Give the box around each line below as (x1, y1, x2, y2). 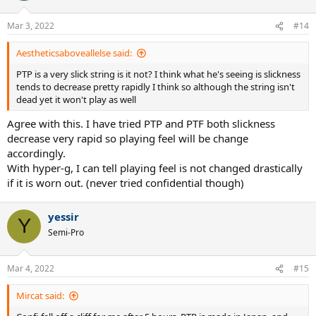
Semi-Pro (48, 226, 84, 238)
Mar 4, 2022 (7, 262, 54, 274)
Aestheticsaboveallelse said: (16, 47, 132, 59)
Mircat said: (16, 289, 64, 302)
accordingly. (7, 145, 66, 160)
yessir (48, 209, 79, 224)
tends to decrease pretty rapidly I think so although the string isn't (16, 80, 295, 93)
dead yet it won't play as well (16, 93, 136, 106)
